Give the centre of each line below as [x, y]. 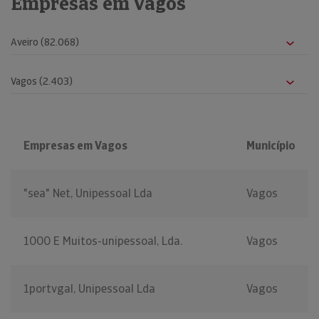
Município [271, 146]
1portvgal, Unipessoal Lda [89, 289]
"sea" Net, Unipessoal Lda [88, 194]
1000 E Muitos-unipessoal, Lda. [103, 241]
